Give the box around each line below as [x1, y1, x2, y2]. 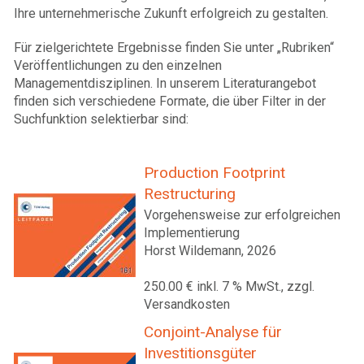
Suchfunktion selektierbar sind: [14, 111, 188, 127]
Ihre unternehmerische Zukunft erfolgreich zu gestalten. [14, 6, 328, 21]
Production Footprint [144, 163, 285, 182]
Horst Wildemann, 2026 [144, 243, 276, 258]
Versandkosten [144, 297, 230, 312]
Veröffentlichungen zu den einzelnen [14, 58, 222, 73]
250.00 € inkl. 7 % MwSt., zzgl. [144, 279, 314, 294]
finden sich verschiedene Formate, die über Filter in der [14, 93, 326, 109]
